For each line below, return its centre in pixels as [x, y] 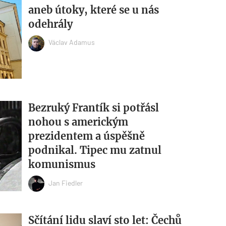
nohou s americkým [78, 122]
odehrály [50, 24]
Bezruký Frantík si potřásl [93, 108]
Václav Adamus [71, 42]
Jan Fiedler [65, 183]
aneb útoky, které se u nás [93, 10]
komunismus [62, 164]
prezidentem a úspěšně [86, 136]
